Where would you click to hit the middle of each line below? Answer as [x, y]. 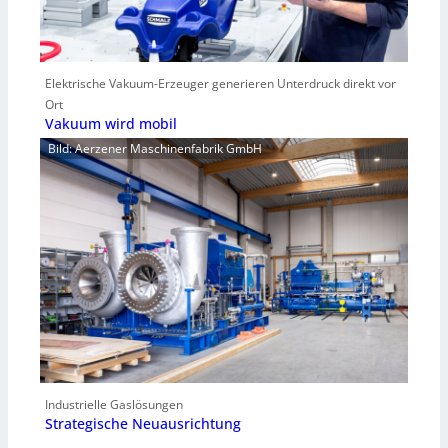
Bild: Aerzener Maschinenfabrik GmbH [155, 148]
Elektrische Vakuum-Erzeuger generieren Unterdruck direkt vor [220, 83]
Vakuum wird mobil [110, 123]
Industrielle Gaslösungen [113, 404]
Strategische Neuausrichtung [142, 423]
